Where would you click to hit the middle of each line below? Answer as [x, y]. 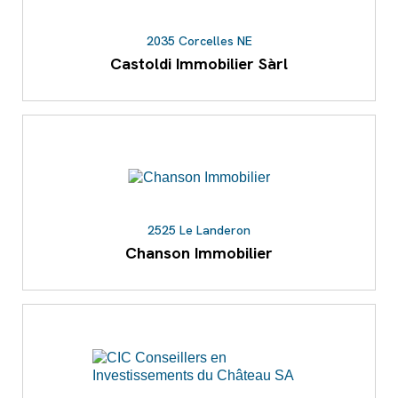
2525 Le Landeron [199, 231]
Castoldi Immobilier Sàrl [199, 64]
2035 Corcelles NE [199, 41]
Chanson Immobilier [199, 253]
